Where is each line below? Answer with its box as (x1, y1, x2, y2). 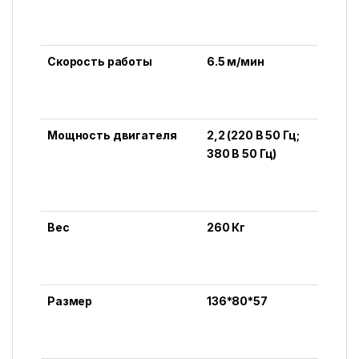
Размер (47, 293, 95, 308)
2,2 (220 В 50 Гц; (207, 127, 300, 142)
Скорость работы (47, 54, 155, 68)
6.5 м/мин (207, 54, 264, 68)
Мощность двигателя (47, 127, 177, 142)
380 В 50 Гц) (207, 146, 277, 160)
